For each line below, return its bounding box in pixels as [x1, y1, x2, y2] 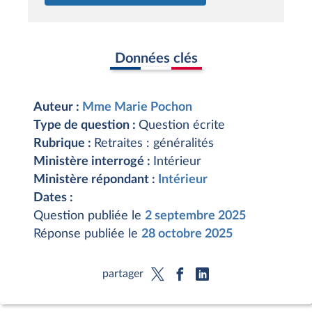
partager [102, 267, 143, 279]
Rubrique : [33, 137, 94, 150]
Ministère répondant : [33, 173, 158, 186]
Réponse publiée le [33, 228, 141, 240]
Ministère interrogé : [33, 155, 153, 168]
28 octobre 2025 [141, 228, 233, 240]
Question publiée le [33, 210, 145, 222]
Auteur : [33, 101, 82, 114]
